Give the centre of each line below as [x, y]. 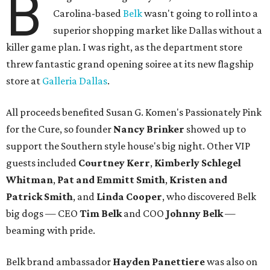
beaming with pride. [51, 231]
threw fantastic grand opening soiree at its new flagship [130, 64]
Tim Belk [101, 214]
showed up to [215, 129]
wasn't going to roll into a [200, 14]
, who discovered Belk [209, 197]
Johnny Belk [194, 214]
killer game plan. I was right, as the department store [124, 47]
